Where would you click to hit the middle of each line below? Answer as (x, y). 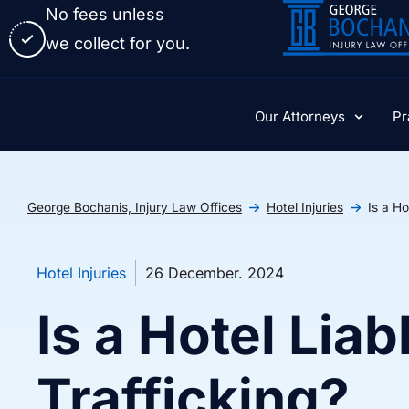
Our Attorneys (299, 116)
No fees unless (105, 14)
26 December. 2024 (215, 273)
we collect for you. (118, 43)
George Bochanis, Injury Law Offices (135, 207)
